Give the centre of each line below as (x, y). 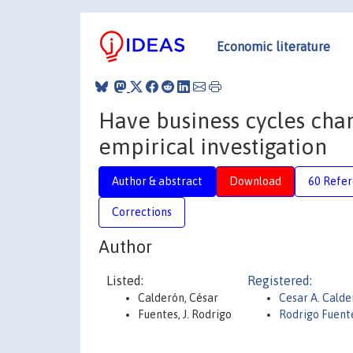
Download (255, 181)
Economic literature (273, 46)
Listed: (125, 281)
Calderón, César (178, 298)
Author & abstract (157, 181)
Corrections (142, 212)
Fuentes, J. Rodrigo (185, 314)
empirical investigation (213, 146)
